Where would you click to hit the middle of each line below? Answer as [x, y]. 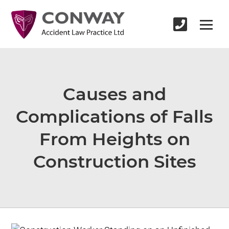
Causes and [114, 94]
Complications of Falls [114, 117]
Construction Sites [114, 162]
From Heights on [114, 139]
